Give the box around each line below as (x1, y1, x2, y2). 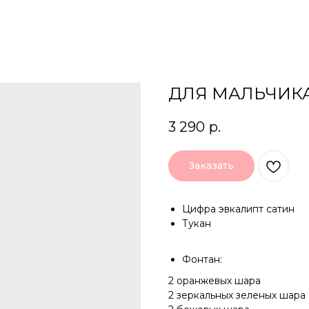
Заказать (189, 159, 234, 172)
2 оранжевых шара (168, 275, 261, 288)
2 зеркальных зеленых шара (168, 289, 306, 302)
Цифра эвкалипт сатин (182, 203, 295, 216)
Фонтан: (182, 253, 222, 266)
